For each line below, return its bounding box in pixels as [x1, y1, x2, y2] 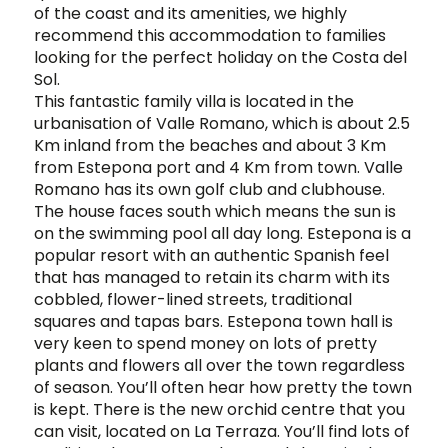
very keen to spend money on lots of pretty [34, 331, 377, 355]
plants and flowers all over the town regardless [34, 353, 405, 377]
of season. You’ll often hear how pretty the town [34, 375, 412, 399]
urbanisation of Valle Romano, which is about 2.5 [34, 111, 410, 135]
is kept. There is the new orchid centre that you [34, 397, 405, 421]
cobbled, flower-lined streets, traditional [34, 287, 352, 311]
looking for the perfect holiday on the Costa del [34, 45, 407, 69]
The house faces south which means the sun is [34, 199, 396, 223]
